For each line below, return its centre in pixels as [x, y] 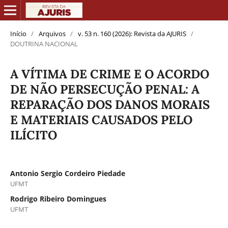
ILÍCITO [33, 135]
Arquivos [52, 33]
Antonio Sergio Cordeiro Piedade [67, 173]
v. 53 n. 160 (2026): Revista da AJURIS [132, 33]
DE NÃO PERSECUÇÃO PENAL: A [105, 89]
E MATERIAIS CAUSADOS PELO [101, 120]
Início [18, 33]
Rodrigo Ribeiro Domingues [58, 198]
